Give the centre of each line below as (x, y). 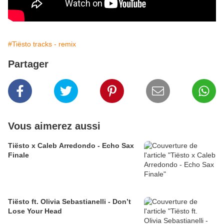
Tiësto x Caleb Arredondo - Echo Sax (71, 146)
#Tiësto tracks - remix (42, 44)
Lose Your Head (35, 211)
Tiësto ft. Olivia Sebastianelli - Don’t (69, 202)
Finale (18, 155)
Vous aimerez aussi (54, 126)
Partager (28, 64)
